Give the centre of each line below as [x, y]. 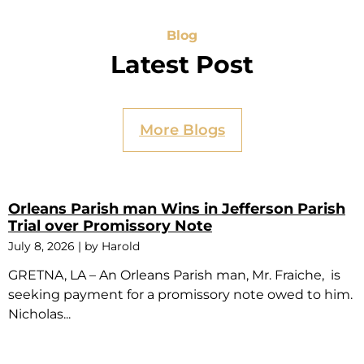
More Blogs [182, 130]
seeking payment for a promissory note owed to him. [180, 295]
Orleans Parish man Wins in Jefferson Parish [177, 209]
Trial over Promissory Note [110, 226]
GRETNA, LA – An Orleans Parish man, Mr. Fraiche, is [174, 275]
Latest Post [182, 65]
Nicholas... [39, 314]
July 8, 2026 [41, 247]
